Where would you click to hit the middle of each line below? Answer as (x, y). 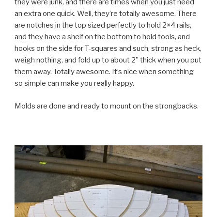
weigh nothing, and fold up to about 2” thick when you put (108, 60)
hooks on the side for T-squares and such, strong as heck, (108, 49)
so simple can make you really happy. (74, 84)
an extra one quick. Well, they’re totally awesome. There (106, 14)
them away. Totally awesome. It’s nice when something (104, 72)
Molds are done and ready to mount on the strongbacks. (107, 106)
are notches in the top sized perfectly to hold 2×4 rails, (103, 25)
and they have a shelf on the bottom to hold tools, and (102, 37)
